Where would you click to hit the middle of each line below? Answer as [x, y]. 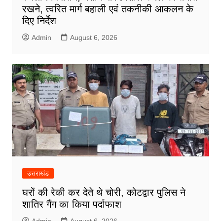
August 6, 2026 [93, 38]
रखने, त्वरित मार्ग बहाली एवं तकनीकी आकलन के [108, 9]
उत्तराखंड [38, 174]
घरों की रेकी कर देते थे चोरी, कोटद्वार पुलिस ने [104, 193]
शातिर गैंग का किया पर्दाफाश [72, 204]
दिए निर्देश [39, 21]
